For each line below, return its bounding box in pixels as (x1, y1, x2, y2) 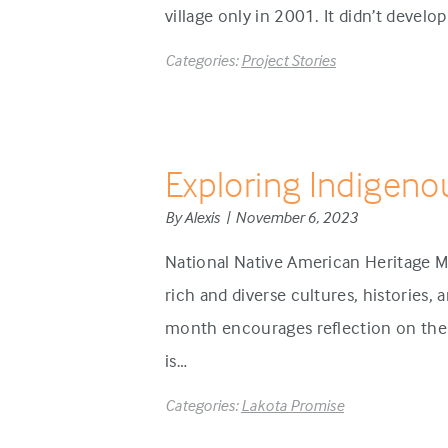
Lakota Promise (241, 395, 344, 415)
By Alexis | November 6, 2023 (165, 207, 358, 227)
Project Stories (241, 50, 336, 70)
